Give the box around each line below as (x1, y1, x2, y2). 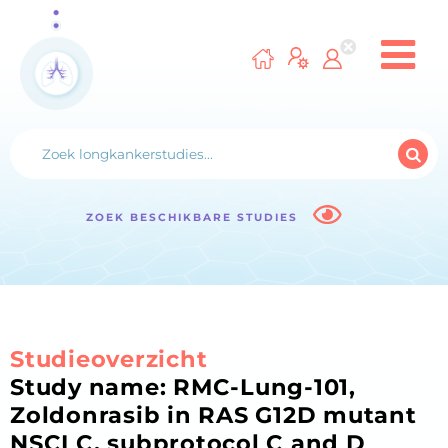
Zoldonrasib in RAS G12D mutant (10, 401, 417, 430)
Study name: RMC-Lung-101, (10, 373, 356, 402)
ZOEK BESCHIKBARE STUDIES (86, 211, 304, 225)
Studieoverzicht (10, 345, 208, 374)
